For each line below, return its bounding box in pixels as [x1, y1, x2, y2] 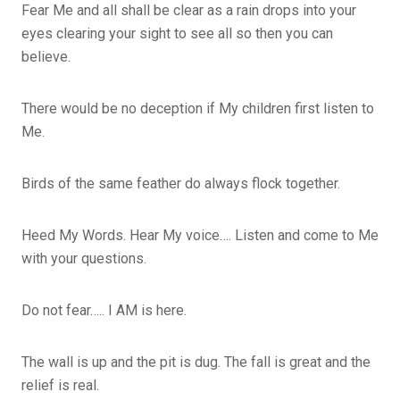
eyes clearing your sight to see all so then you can [21, 24, 333, 42]
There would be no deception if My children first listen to [21, 99, 374, 117]
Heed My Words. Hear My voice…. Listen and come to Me [21, 226, 379, 244]
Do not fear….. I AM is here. [21, 301, 187, 319]
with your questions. [21, 249, 146, 267]
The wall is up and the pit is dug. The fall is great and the [21, 353, 371, 371]
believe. [21, 47, 74, 65]
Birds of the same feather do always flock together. [21, 174, 340, 192]
